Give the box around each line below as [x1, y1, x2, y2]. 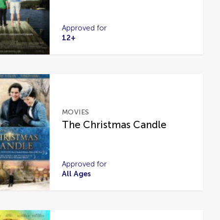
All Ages [61, 169, 91, 178]
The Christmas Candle [61, 119, 166, 130]
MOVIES [61, 109, 89, 116]
